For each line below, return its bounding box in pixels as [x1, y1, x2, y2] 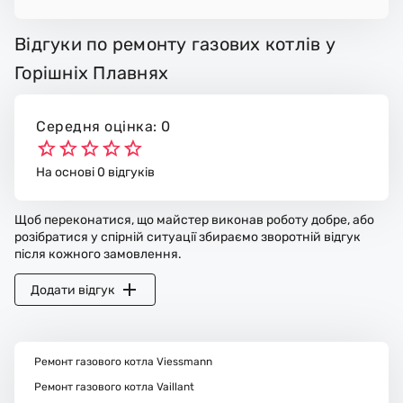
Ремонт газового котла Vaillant [33, 381, 194, 394]
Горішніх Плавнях [14, 61, 168, 84]
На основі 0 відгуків [36, 165, 155, 181]
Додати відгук [31, 282, 116, 298]
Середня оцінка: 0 [36, 117, 171, 135]
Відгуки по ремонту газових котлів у [14, 32, 336, 55]
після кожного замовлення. [14, 246, 182, 263]
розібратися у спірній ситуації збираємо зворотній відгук [14, 229, 361, 246]
